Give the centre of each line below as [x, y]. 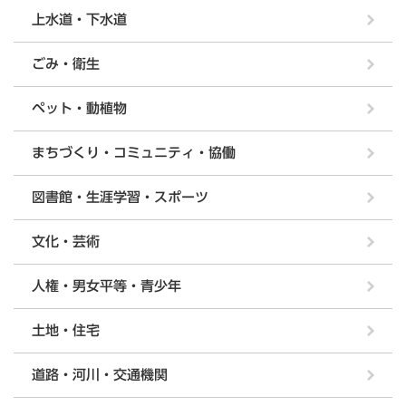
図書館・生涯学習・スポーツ [120, 197]
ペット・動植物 [79, 108]
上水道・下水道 [79, 19]
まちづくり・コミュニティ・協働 [134, 152]
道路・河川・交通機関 [100, 374]
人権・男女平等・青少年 [106, 285]
